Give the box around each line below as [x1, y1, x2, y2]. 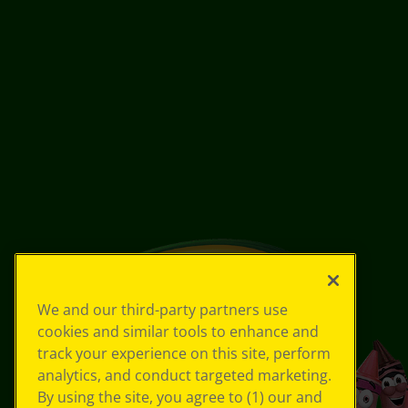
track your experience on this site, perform [37, 343, 331, 364]
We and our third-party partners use [37, 300, 288, 321]
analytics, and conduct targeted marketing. [37, 365, 331, 386]
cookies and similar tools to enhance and [37, 321, 319, 342]
